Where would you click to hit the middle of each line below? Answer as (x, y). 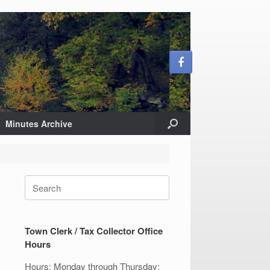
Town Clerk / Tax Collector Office (94, 231)
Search (39, 182)
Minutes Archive (39, 124)
